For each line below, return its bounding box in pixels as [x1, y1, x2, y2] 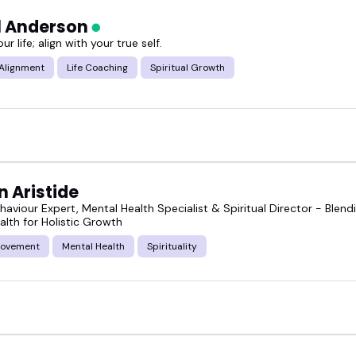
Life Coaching [67, 60, 128, 74]
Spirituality [147, 240, 197, 253]
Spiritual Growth [150, 60, 225, 74]
